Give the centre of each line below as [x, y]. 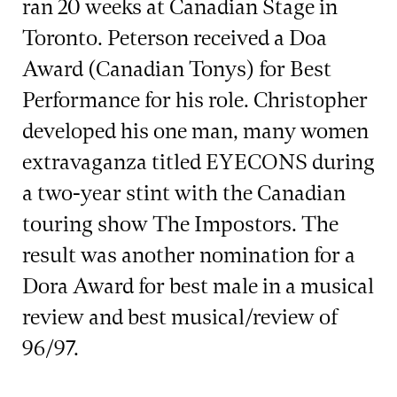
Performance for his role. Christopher [195, 101]
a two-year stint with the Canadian [184, 194]
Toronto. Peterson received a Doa [175, 39]
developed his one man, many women [195, 132]
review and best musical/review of [180, 318]
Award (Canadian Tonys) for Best [177, 70]
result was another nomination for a [189, 256]
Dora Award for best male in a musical [198, 287]
